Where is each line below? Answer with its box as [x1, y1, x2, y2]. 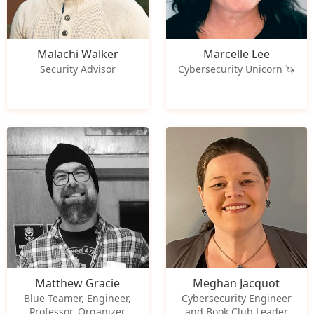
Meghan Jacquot [193, 275, 280, 291]
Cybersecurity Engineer [181, 291, 292, 305]
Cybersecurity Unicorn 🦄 [177, 62, 295, 76]
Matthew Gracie [35, 275, 121, 291]
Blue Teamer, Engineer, [24, 291, 132, 305]
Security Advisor [39, 62, 116, 76]
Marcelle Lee [203, 46, 270, 62]
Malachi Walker [36, 46, 118, 62]
